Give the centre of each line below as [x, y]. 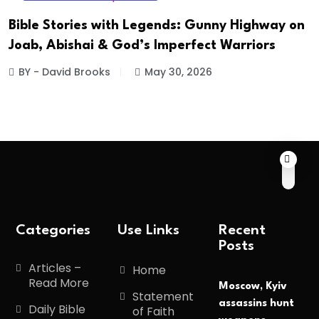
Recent [242, 231]
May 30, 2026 [178, 72]
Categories [53, 231]
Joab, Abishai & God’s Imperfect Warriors [142, 46]
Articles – [55, 268]
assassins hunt [257, 303]
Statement [163, 297]
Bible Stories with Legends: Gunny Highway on [157, 26]
